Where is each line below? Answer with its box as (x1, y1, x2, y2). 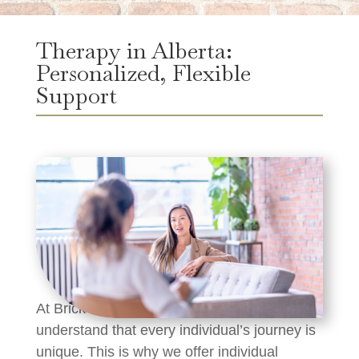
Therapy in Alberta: (35, 35, 232, 65)
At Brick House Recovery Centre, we (35, 301, 270, 317)
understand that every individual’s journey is (35, 322, 316, 339)
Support (35, 80, 117, 110)
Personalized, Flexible (35, 58, 251, 87)
